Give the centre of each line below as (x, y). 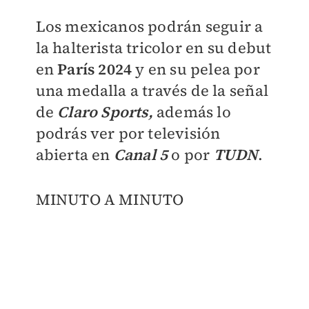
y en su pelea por (198, 69)
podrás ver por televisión (128, 133)
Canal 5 (141, 154)
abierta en (74, 154)
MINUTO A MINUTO (110, 199)
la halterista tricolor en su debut (153, 48)
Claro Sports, (107, 112)
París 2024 (97, 69)
